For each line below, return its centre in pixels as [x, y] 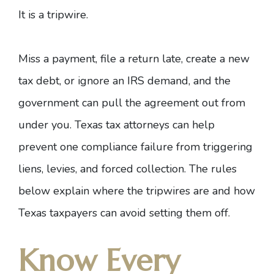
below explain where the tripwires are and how [137, 191]
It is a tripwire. [55, 15]
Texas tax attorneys [122, 125]
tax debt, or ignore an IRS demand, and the [124, 81]
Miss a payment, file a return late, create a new [134, 59]
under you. [46, 125]
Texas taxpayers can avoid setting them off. [124, 213]
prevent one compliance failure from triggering [135, 147]
